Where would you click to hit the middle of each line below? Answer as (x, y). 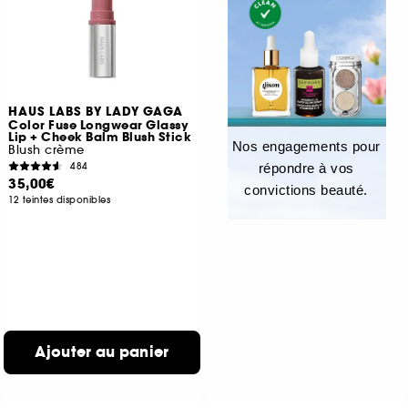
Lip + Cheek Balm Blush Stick (100, 138)
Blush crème (46, 150)
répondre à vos (306, 168)
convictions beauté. (306, 190)
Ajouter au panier (102, 352)
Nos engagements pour (306, 146)
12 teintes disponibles (60, 200)
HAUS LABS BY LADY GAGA (96, 112)
